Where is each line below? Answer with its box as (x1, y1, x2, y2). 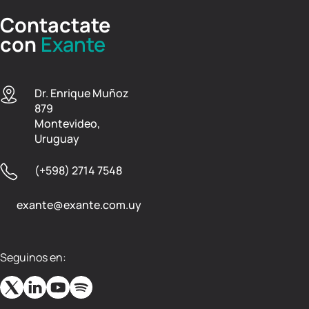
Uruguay (34, 131, 79, 146)
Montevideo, (34, 116, 100, 131)
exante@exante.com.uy (17, 197, 141, 212)
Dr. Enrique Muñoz (34, 86, 129, 101)
